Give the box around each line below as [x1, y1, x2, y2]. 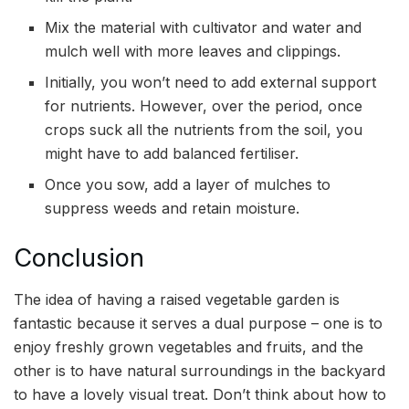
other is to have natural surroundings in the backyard [14, 361, 385, 380]
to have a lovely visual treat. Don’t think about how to [14, 384, 386, 404]
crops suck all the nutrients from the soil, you [45, 121, 363, 140]
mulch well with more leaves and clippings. [45, 42, 341, 61]
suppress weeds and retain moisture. [45, 199, 305, 218]
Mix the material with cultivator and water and [45, 18, 362, 37]
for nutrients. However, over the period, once [45, 97, 363, 116]
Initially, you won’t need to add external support [45, 73, 377, 92]
